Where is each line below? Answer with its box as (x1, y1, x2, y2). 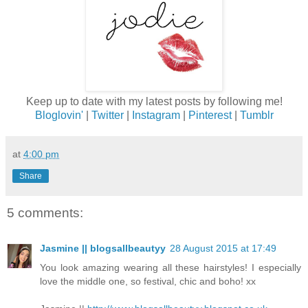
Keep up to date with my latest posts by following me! (25, 95, 283, 107)
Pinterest (188, 109, 232, 121)
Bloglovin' (34, 109, 83, 121)
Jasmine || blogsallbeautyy (40, 243, 166, 254)
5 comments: (7, 205, 83, 220)
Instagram (131, 109, 180, 121)
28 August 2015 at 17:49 (170, 243, 276, 254)
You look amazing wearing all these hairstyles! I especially (40, 262, 301, 274)
